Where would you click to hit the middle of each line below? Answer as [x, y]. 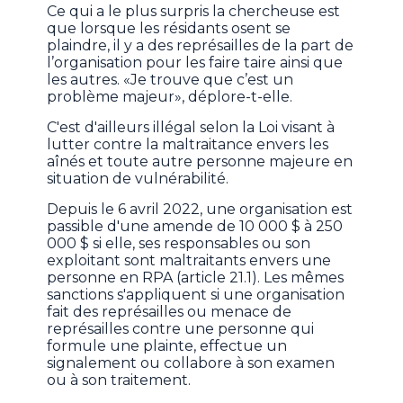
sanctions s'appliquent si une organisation [196, 295]
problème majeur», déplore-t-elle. [172, 97]
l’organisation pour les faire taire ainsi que [195, 63]
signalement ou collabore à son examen [191, 363]
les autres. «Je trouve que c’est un [170, 80]
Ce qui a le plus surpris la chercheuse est [194, 12]
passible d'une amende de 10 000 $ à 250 [195, 227]
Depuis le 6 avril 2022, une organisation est [200, 210]
